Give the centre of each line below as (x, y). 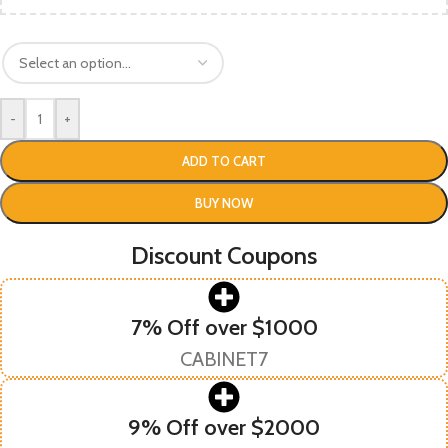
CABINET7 (224, 358)
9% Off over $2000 (224, 427)
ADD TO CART (224, 160)
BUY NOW (224, 202)
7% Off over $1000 (224, 327)
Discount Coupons (224, 255)
